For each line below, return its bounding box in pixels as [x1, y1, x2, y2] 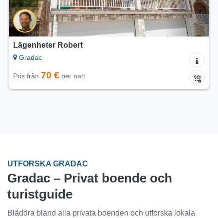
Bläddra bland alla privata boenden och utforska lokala [7, 208, 195, 217]
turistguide [7, 187, 73, 201]
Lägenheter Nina [13, 40, 74, 49]
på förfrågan [27, 73, 72, 81]
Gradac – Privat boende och [7, 171, 172, 185]
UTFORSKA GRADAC [7, 159, 88, 168]
